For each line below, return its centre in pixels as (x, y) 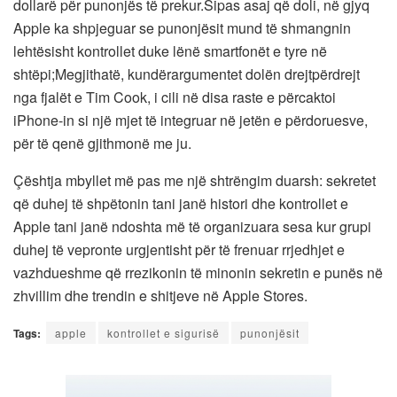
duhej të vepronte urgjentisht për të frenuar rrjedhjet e (179, 249)
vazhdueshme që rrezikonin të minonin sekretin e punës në (198, 272)
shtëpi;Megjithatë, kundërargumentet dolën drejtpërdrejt (187, 74)
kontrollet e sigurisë (163, 332)
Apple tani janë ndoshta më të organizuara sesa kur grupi (192, 226)
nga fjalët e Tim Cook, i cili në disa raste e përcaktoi (175, 97)
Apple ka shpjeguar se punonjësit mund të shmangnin (182, 27)
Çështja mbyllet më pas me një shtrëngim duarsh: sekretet (195, 180)
